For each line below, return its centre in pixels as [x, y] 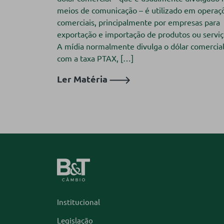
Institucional [78, 202]
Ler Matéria [83, 79]
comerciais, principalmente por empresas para [138, 22]
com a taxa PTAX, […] [95, 58]
